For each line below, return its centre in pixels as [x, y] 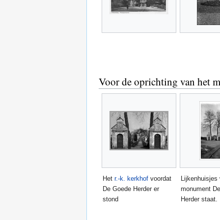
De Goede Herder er [131, 189]
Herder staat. [199, 199]
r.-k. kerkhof [131, 178]
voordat [160, 178]
